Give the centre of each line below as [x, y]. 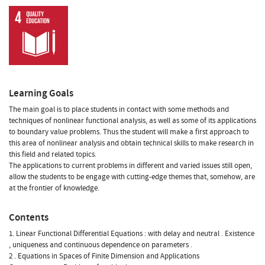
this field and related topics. [53, 154]
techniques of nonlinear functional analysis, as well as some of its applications [132, 120]
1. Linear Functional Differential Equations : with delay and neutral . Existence [132, 233]
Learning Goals [41, 93]
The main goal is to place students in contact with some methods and [119, 109]
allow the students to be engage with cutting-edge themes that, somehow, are [132, 177]
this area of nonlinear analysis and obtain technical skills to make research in [131, 143]
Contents [29, 217]
